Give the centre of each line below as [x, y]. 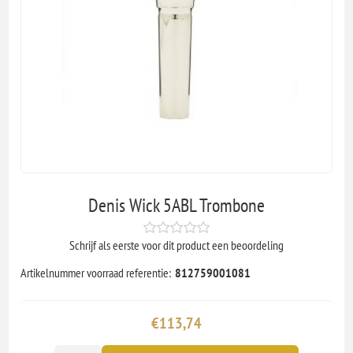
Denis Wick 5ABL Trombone [176, 205]
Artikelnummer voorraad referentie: [96, 272]
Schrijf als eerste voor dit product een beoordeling [176, 245]
